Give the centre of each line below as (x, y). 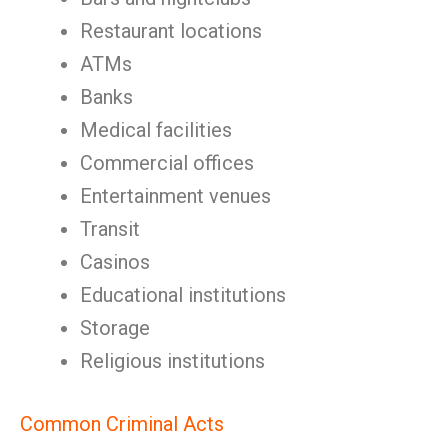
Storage (115, 328)
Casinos (115, 262)
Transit (110, 229)
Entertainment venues (175, 196)
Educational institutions (183, 295)
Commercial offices (167, 163)
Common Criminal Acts (122, 424)
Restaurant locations (171, 31)
